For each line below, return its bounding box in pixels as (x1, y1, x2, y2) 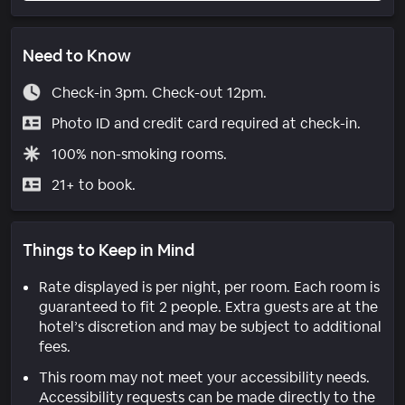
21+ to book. (51, 174, 136, 194)
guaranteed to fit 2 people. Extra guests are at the (39, 297, 378, 316)
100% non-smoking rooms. (51, 144, 227, 164)
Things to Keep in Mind (23, 239, 194, 260)
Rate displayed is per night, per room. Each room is (39, 277, 380, 297)
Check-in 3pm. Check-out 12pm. (51, 82, 267, 102)
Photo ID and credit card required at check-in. (51, 113, 361, 133)
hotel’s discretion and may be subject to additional (39, 316, 381, 336)
